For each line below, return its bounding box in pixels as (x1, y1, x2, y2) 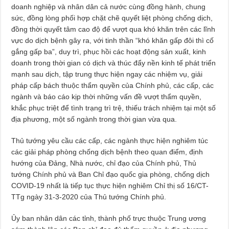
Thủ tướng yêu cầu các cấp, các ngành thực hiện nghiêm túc (11, 136, 209, 145)
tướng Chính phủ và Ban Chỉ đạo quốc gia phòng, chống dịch (11, 170, 210, 178)
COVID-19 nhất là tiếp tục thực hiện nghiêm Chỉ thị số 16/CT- (11, 181, 209, 190)
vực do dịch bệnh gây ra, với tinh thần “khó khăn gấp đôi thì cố (11, 36, 214, 44)
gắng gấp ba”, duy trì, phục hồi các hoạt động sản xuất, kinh (11, 48, 207, 56)
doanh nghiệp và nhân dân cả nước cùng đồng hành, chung (11, 3, 206, 11)
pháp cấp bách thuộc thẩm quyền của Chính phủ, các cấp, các (11, 81, 214, 89)
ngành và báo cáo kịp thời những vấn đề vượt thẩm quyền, (11, 93, 202, 101)
